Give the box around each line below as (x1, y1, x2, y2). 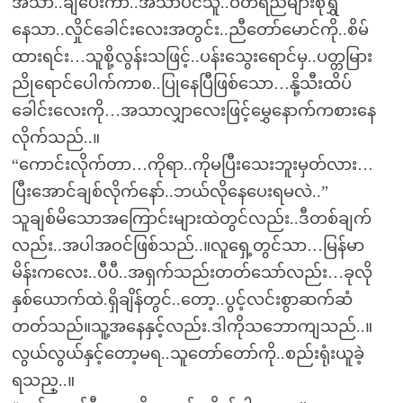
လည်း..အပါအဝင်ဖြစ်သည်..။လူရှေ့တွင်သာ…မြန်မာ (11, 237, 364, 255)
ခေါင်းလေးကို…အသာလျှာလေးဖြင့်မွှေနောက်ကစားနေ (11, 102, 376, 120)
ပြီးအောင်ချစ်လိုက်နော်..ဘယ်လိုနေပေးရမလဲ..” (11, 183, 328, 201)
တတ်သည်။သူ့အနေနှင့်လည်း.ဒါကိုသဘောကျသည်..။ (11, 318, 372, 336)
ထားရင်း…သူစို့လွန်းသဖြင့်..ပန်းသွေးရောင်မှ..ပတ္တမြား (11, 48, 372, 66)
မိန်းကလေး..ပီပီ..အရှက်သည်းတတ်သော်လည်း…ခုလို (11, 264, 372, 282)
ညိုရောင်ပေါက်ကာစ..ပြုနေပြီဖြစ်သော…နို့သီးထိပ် (11, 75, 352, 93)
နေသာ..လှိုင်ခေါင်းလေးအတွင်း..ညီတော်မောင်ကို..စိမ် (11, 21, 369, 39)
